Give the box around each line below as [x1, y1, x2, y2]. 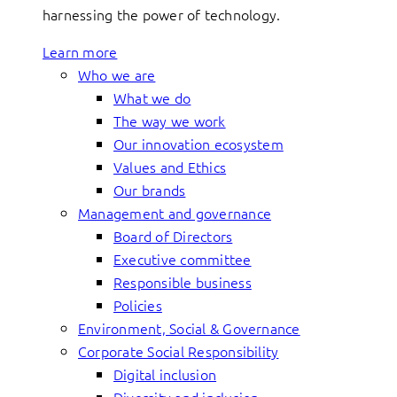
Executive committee [113, 249, 252, 269]
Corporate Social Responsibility [78, 341, 279, 361]
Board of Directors [113, 226, 233, 245]
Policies [113, 295, 162, 315]
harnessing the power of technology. [43, 4, 281, 24]
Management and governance [78, 203, 271, 222]
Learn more [43, 42, 118, 61]
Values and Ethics [113, 157, 227, 176]
